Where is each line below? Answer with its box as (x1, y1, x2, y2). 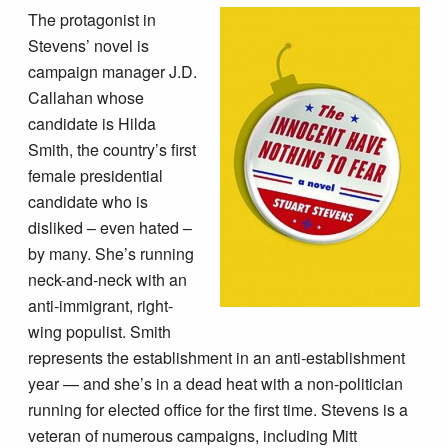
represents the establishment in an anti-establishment (28, 346, 406, 370)
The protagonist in (28, 8, 157, 32)
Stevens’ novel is (28, 34, 150, 58)
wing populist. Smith (28, 320, 172, 344)
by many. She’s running (28, 242, 195, 266)
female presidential (28, 164, 164, 188)
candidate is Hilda (28, 112, 157, 136)
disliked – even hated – (28, 216, 193, 240)
